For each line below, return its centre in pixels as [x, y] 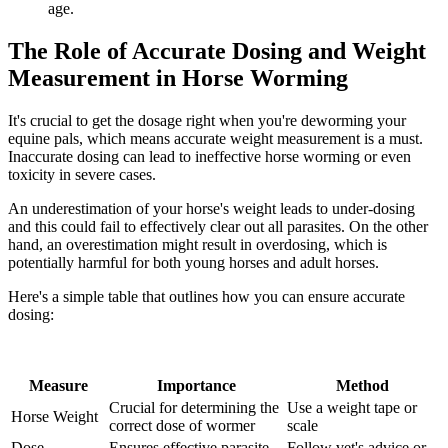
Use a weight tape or [352, 407]
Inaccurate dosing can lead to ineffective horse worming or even [209, 156]
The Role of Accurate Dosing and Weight [217, 51]
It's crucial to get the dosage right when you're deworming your [207, 120]
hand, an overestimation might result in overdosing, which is [197, 244]
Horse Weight [54, 416]
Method [362, 385]
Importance [196, 385]
